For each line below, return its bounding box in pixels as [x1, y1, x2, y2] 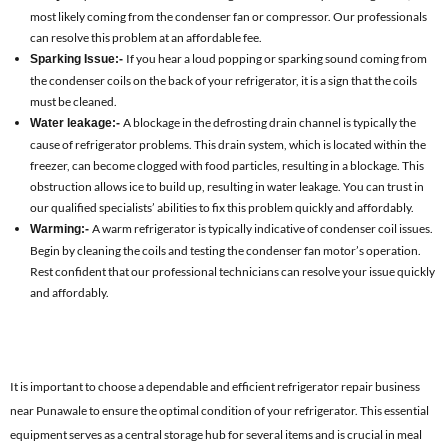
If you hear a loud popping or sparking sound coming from [126, 50, 427, 66]
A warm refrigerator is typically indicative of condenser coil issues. [92, 220, 433, 236]
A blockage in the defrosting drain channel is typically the [123, 114, 416, 130]
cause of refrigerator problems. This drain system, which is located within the [30, 136, 426, 152]
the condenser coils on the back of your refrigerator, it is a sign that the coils [30, 72, 417, 88]
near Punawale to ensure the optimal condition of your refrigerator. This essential [10, 402, 429, 418]
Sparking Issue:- [30, 51, 126, 66]
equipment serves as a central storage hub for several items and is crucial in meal [10, 426, 422, 442]
